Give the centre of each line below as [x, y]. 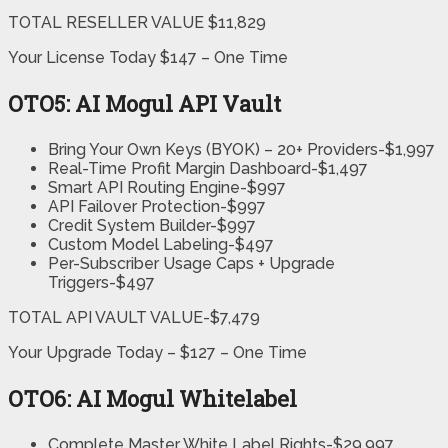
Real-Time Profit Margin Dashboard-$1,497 [208, 169]
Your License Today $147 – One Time [148, 58]
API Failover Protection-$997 [157, 207]
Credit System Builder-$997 [152, 226]
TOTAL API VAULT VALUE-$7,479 [134, 318]
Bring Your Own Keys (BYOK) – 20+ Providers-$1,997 [241, 150]
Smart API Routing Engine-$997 [167, 188]
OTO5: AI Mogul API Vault [144, 104]
